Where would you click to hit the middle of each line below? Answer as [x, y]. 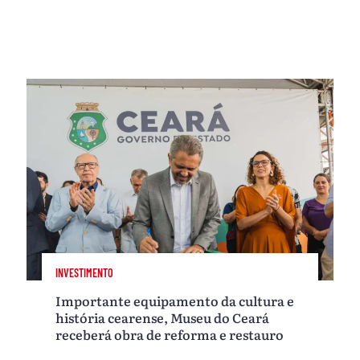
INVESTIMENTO [85, 273]
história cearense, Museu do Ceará [163, 318]
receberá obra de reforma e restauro [170, 335]
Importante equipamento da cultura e [175, 301]
